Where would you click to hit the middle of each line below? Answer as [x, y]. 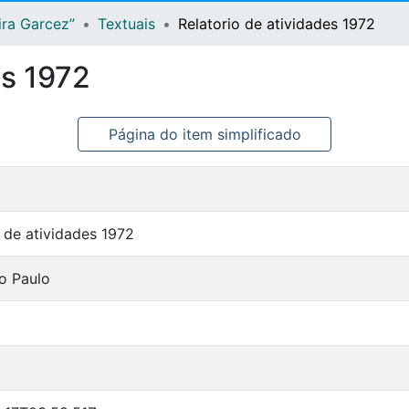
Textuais [126, 24]
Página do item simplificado [204, 135]
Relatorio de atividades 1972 [277, 24]
